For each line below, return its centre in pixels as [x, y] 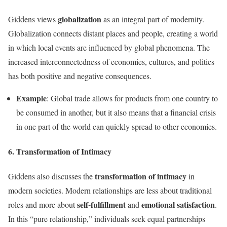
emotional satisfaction [178, 205]
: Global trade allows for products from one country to [132, 98]
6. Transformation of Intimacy [60, 151]
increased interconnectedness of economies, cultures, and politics [111, 61]
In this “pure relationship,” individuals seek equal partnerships [107, 219]
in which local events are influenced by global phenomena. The [109, 47]
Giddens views [33, 19]
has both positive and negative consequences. [80, 75]
